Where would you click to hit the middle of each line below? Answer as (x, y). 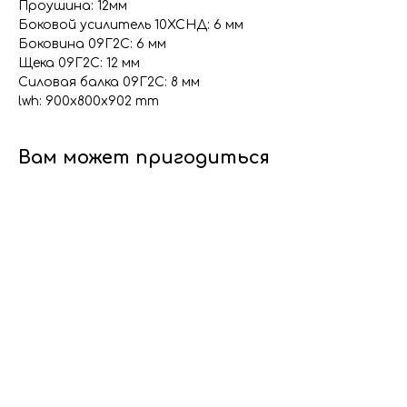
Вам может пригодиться (144, 158)
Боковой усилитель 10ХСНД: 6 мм (131, 25)
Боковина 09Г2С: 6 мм (92, 44)
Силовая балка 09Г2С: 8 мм (109, 82)
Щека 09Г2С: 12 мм (79, 63)
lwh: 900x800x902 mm (89, 101)
